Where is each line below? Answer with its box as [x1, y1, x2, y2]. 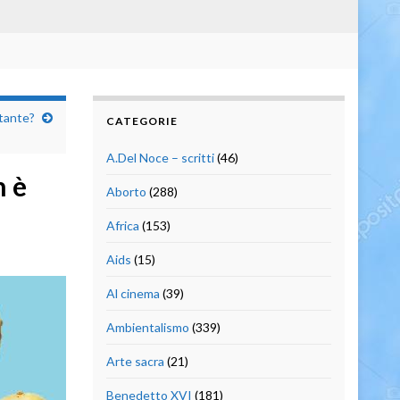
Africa [105, 217, 139, 233]
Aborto [105, 183, 146, 199]
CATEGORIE [105, 113, 178, 128]
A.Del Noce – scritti [105, 149, 214, 165]
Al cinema [105, 285, 160, 301]
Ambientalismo [105, 319, 189, 335]
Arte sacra [105, 353, 164, 369]
